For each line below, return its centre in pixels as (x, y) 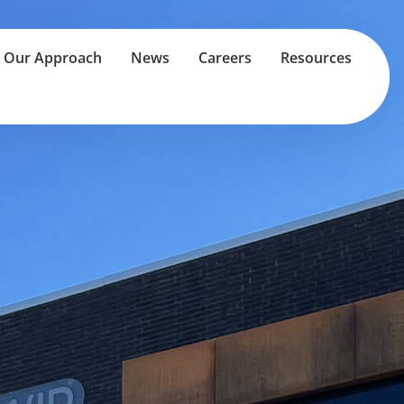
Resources (316, 58)
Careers (225, 58)
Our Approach (52, 58)
